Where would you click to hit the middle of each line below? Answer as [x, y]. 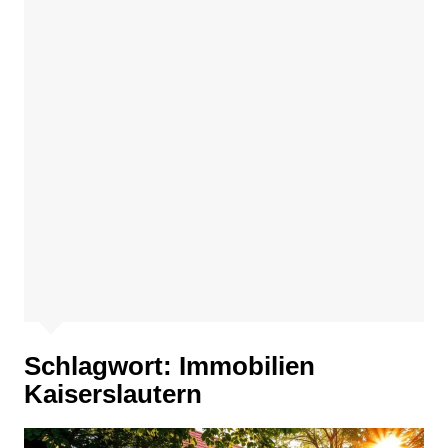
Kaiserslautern [112, 394]
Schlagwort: [101, 366]
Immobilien [246, 366]
